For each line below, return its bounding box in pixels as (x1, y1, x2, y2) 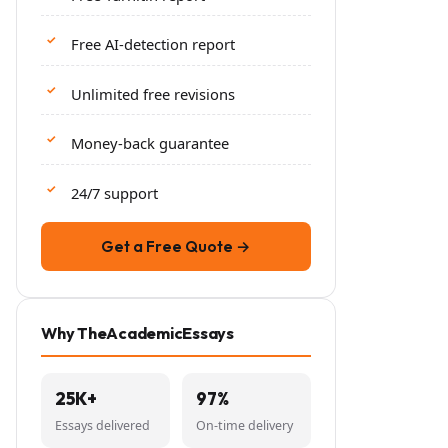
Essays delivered (55, 417, 150, 435)
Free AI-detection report (71, 34, 235, 55)
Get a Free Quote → (101, 237, 251, 257)
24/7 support (71, 183, 158, 204)
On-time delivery (196, 417, 293, 435)
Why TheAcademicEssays (41, 323, 234, 344)
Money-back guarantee (71, 133, 229, 154)
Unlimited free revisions (71, 83, 235, 104)
